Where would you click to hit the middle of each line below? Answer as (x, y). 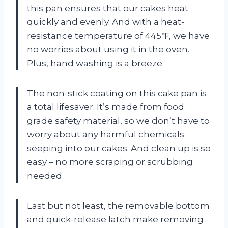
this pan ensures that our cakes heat (108, 8)
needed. (45, 175)
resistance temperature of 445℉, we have (118, 35)
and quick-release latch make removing (115, 219)
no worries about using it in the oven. (108, 49)
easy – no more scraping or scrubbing (110, 162)
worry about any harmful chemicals (106, 134)
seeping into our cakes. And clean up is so (119, 148)
